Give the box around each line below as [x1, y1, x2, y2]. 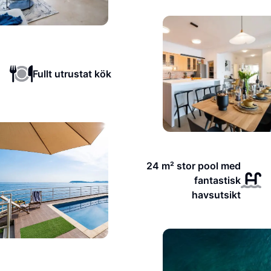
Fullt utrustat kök [32, 68, 111, 80]
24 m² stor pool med [146, 160, 241, 172]
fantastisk [194, 174, 241, 186]
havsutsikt [192, 189, 241, 201]
